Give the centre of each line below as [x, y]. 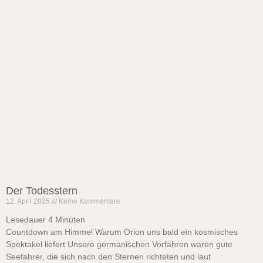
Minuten [70, 220]
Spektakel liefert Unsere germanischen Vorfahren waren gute [119, 245]
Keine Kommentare [89, 202]
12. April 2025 [29, 202]
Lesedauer [26, 220]
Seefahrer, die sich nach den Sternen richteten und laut [108, 257]
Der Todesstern [42, 191]
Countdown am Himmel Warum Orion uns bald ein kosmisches [122, 232]
